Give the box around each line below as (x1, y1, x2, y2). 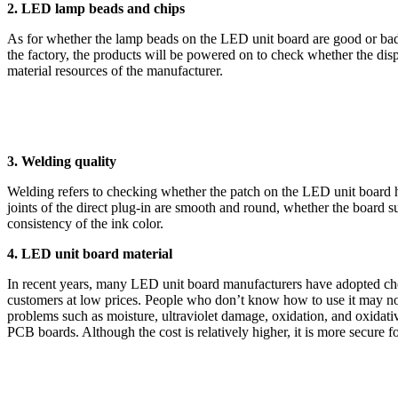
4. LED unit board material (7, 245, 172, 261)
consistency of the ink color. (7, 215, 163, 231)
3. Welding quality (7, 153, 116, 169)
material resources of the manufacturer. (7, 62, 223, 78)
